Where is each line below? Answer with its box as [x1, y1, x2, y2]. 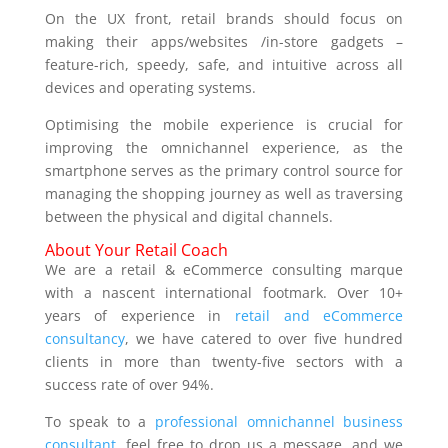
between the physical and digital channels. [44, 207, 333, 227]
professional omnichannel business [155, 412, 404, 432]
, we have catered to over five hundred [124, 329, 404, 349]
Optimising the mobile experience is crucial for [44, 115, 404, 135]
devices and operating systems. [44, 78, 256, 98]
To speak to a [44, 412, 156, 432]
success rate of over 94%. [44, 375, 214, 395]
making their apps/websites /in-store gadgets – [44, 32, 404, 52]
